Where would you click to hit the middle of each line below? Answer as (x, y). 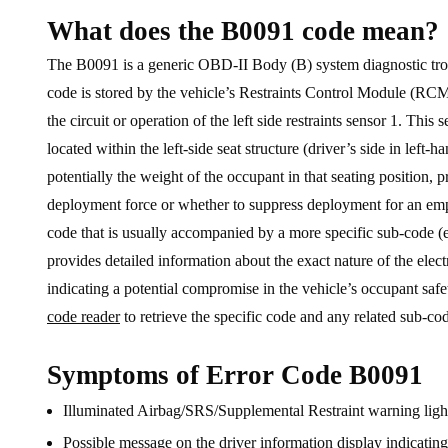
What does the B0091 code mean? (243, 31)
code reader (83, 317)
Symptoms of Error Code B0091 (235, 375)
